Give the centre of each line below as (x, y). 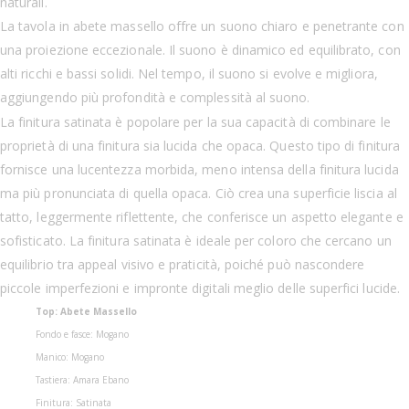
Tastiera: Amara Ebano (82, 380)
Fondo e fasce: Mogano (82, 335)
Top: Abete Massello (86, 312)
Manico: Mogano (69, 357)
